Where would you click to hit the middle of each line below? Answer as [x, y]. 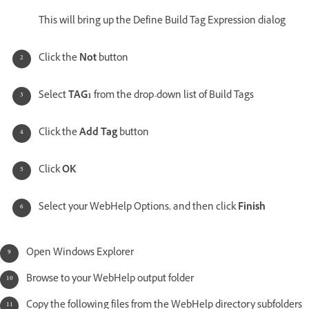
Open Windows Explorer [80, 254]
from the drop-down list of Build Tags [174, 97]
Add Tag [98, 134]
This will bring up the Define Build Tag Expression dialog [162, 22]
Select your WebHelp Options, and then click [138, 208]
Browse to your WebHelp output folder [110, 280]
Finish [252, 208]
